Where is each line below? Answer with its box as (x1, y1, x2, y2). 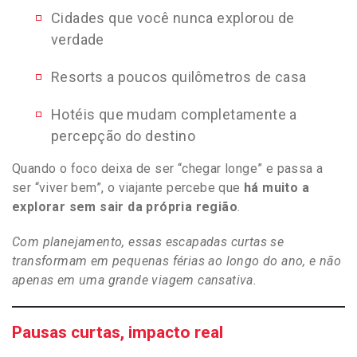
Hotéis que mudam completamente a (51, 105, 297, 123)
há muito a (244, 179, 310, 195)
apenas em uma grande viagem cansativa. (12, 272, 257, 288)
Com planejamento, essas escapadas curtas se (12, 233, 284, 249)
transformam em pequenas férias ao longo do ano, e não (12, 253, 342, 269)
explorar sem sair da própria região (12, 198, 237, 214)
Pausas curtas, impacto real (12, 322, 223, 342)
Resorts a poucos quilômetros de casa (51, 68, 307, 85)
